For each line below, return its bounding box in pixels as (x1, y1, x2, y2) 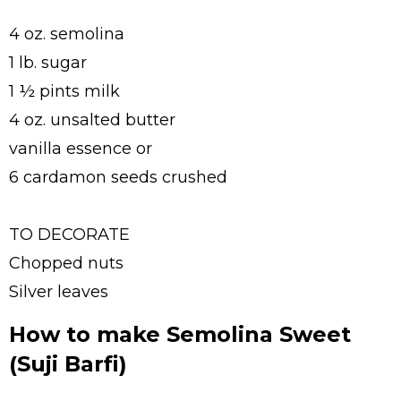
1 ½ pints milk (9, 81, 120, 101)
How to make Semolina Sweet (9, 320, 351, 347)
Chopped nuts (9, 252, 124, 273)
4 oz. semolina (9, 23, 124, 44)
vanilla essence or (9, 138, 152, 158)
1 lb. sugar (9, 52, 87, 73)
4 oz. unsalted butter (9, 109, 175, 130)
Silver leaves (9, 281, 108, 302)
